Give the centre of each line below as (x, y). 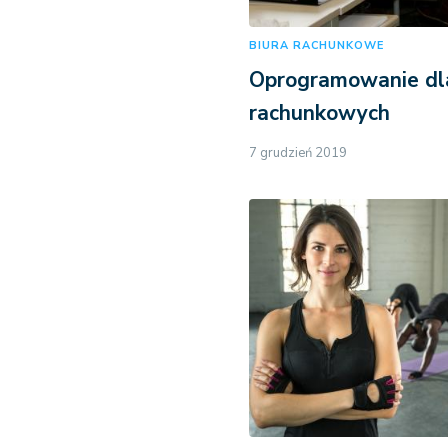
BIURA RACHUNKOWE (317, 46)
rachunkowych (320, 113)
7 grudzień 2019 (298, 153)
